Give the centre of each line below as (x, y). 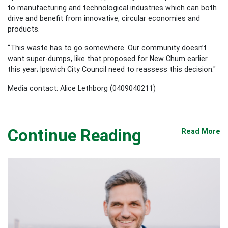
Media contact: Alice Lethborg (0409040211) (82, 88)
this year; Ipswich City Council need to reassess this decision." (113, 69)
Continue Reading (75, 136)
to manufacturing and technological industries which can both (112, 7)
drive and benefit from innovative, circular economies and (104, 18)
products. (24, 29)
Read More (201, 131)
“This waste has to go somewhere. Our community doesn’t (107, 48)
